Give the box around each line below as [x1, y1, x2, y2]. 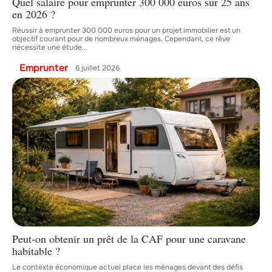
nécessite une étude [12, 42, 82, 53]
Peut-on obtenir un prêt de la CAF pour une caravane [12, 231, 246, 246]
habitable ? [12, 243, 60, 258]
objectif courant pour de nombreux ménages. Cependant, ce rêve [12, 34, 230, 44]
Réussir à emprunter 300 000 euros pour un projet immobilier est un [12, 25, 240, 36]
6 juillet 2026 [75, 63, 120, 73]
